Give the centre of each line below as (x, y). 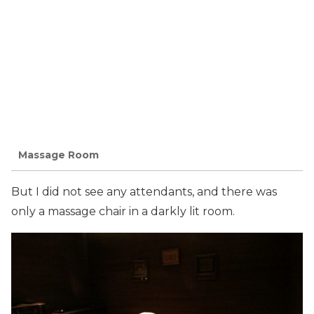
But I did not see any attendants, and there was (144, 191)
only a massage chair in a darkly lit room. (123, 211)
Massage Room (59, 155)
